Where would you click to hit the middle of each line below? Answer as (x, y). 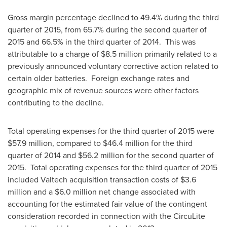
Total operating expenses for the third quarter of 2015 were (111, 131)
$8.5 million (122, 54)
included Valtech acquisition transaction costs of (94, 180)
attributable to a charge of (54, 54)
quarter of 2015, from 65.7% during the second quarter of (107, 30)
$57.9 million (30, 143)
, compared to (78, 143)
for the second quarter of (169, 155)
